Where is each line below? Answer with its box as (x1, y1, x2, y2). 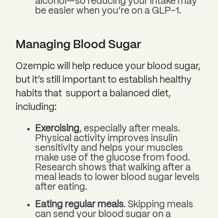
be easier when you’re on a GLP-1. (35, 7, 181, 16)
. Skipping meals (124, 200, 193, 209)
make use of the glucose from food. (35, 153, 190, 163)
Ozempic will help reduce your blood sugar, (16, 62, 200, 72)
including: (16, 103, 56, 112)
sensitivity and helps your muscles (35, 144, 183, 153)
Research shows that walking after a (35, 163, 191, 172)
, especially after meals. (79, 124, 180, 133)
